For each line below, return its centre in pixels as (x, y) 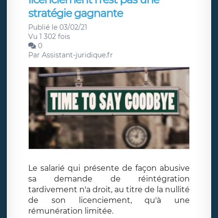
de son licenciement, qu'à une (109, 200)
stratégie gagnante (75, 13)
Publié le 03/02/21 (58, 27)
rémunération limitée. (71, 211)
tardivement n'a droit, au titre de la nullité (109, 190)
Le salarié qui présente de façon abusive (109, 168)
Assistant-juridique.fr (77, 55)
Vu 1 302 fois (49, 36)
